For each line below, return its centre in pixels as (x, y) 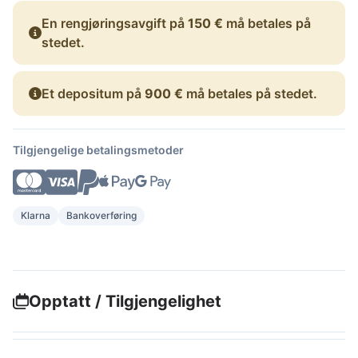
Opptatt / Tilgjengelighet (125, 301)
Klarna (36, 215)
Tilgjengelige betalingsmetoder (98, 149)
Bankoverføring (101, 215)
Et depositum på (93, 93)
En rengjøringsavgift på (115, 23)
